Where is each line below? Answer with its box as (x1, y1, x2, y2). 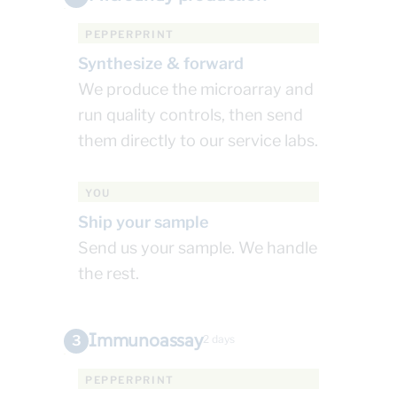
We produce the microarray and (78, 80, 314, 99)
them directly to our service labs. (78, 131, 318, 151)
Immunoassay (89, 328, 203, 353)
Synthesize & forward (78, 54, 244, 74)
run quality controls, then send (78, 105, 303, 125)
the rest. (78, 264, 139, 284)
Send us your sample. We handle (78, 238, 317, 258)
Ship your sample (78, 213, 209, 232)
